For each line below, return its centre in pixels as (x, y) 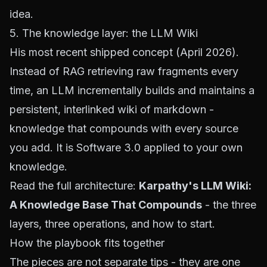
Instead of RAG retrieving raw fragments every (124, 71)
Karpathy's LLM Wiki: (195, 186)
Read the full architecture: (74, 186)
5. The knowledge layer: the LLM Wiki (104, 33)
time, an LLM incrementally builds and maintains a (132, 90)
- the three (229, 205)
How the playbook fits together (87, 243)
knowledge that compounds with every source (124, 128)
